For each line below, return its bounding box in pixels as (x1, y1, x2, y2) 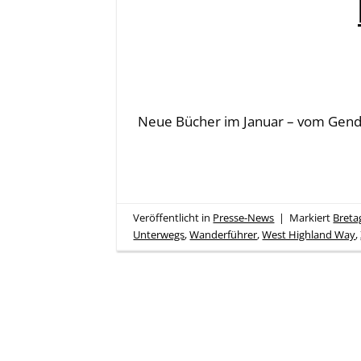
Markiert (289, 210, 334, 225)
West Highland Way (262, 226, 356, 242)
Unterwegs (133, 226, 185, 242)
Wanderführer (189, 226, 258, 242)
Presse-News (213, 210, 275, 225)
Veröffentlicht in (133, 210, 214, 225)
